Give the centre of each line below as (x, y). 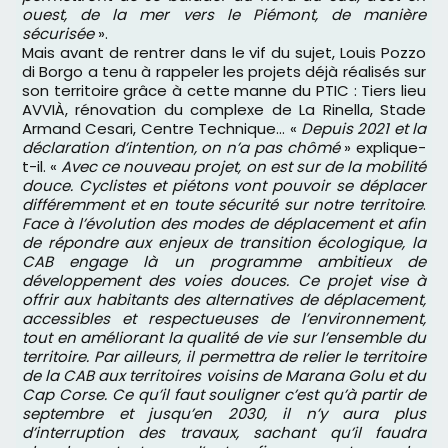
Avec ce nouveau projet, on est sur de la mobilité (244, 166)
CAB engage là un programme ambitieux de (224, 261)
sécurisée (58, 33)
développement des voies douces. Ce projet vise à (224, 280)
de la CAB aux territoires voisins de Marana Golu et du (224, 375)
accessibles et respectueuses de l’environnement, (224, 318)
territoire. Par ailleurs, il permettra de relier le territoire (224, 356)
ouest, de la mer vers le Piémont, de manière (224, 14)
